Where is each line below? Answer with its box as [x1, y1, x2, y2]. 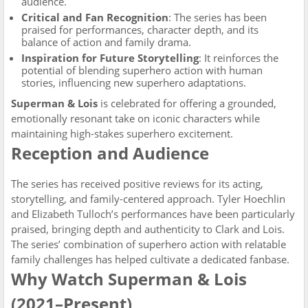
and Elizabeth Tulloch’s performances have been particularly [11, 207, 295, 221]
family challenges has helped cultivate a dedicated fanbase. [11, 252, 289, 266]
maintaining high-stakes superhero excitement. [11, 126, 233, 140]
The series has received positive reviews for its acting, [11, 177, 263, 190]
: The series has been [168, 10, 267, 24]
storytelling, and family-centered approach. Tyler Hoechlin [11, 192, 285, 206]
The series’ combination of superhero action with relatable [11, 237, 286, 251]
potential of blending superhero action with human [21, 63, 263, 77]
